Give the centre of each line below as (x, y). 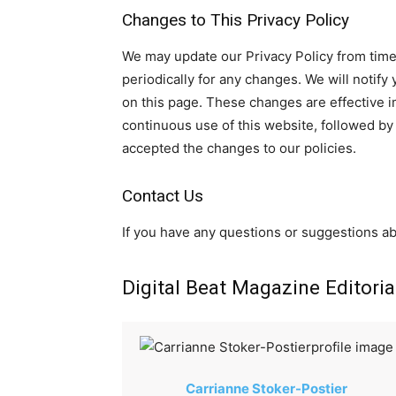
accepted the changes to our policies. (239, 148)
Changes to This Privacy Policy (236, 20)
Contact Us (163, 196)
